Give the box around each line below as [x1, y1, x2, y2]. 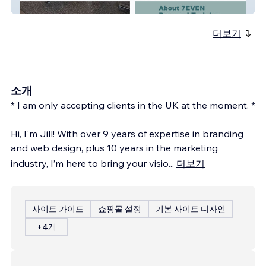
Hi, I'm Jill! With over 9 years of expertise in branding [11, 127, 243, 140]
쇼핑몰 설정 [98, 203, 141, 214]
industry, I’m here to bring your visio [11, 157, 169, 169]
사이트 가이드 [32, 203, 84, 214]
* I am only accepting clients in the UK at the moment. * [11, 99, 255, 111]
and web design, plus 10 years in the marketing [11, 141, 218, 154]
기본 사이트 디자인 [156, 203, 226, 214]
